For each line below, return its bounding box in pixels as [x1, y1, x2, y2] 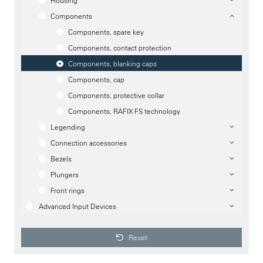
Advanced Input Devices [39, 201, 116, 211]
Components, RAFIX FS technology [68, 106, 180, 116]
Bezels [50, 154, 72, 163]
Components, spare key [68, 27, 144, 36]
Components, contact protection [68, 43, 171, 52]
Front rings [50, 186, 85, 195]
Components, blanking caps [68, 59, 157, 68]
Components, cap [68, 75, 124, 84]
